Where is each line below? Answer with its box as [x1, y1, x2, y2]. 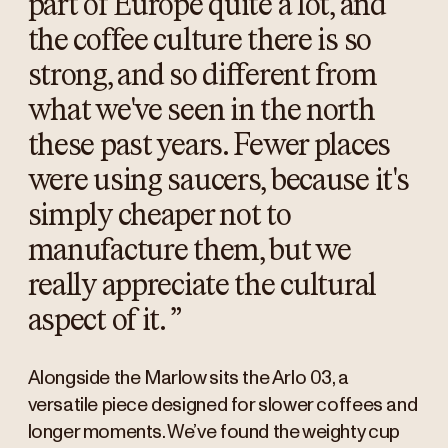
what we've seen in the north [27, 93, 375, 126]
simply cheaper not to [27, 198, 291, 231]
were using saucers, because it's [27, 163, 409, 196]
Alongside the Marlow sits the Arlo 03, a [27, 369, 349, 389]
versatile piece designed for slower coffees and [27, 396, 418, 416]
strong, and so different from [27, 58, 377, 91]
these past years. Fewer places [27, 128, 390, 161]
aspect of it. [27, 303, 165, 336]
